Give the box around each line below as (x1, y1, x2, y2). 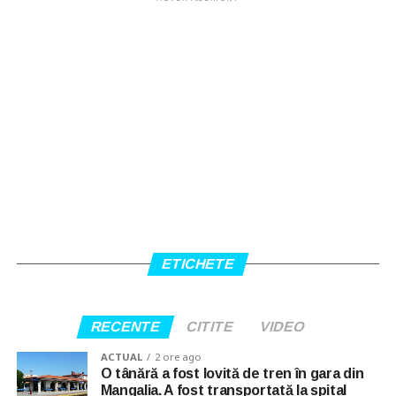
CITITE (184, 318, 236, 334)
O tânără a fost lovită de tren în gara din (100, 365, 364, 381)
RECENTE (88, 318, 163, 334)
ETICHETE (159, 255, 237, 271)
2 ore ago (154, 349, 202, 363)
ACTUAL (100, 349, 142, 363)
